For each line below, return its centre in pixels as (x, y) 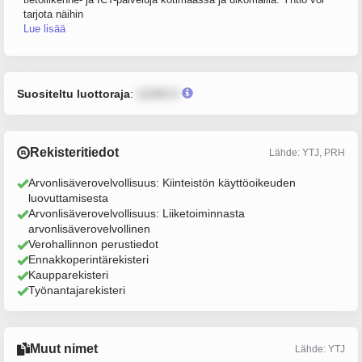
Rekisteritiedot (74, 152)
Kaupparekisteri (68, 275)
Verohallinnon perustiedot (93, 244)
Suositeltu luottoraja (74, 94)
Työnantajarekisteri (77, 290)
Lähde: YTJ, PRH (307, 152)
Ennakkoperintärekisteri (88, 259)
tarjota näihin (53, 14)
